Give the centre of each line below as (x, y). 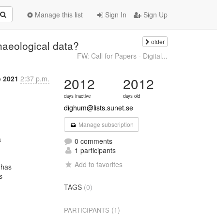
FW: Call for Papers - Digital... (122, 56)
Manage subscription (105, 124)
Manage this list (58, 15)
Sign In (115, 15)
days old (132, 96)
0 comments (93, 141)
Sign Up (155, 15)
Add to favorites (99, 164)
